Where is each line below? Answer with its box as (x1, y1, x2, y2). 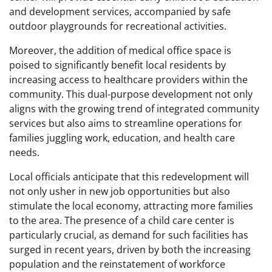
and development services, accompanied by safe (9, 4, 231, 18)
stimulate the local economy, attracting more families (9, 199, 253, 212)
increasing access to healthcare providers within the (9, 72, 248, 86)
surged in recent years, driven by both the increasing (9, 242, 251, 256)
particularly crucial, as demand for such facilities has (9, 228, 248, 242)
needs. (9, 145, 39, 159)
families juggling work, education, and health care (9, 131, 235, 144)
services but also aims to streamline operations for (9, 116, 242, 130)
